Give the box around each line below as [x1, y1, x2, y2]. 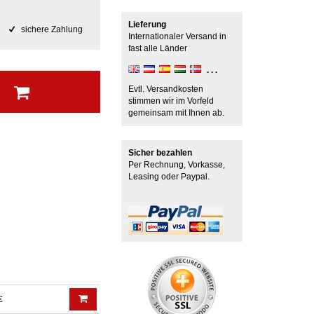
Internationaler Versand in [128, 32, 226, 41]
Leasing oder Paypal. [128, 172, 210, 182]
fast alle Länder [128, 43, 187, 53]
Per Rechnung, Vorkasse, [128, 160, 225, 170]
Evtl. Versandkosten [128, 84, 203, 94]
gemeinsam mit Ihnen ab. [128, 108, 224, 118]
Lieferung [128, 20, 166, 29]
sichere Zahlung [18, 25, 83, 34]
